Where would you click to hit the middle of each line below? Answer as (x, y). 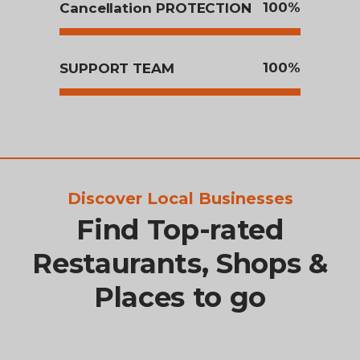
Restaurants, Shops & (180, 263)
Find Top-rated (180, 229)
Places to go (180, 297)
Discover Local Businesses (180, 198)
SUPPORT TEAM (117, 69)
